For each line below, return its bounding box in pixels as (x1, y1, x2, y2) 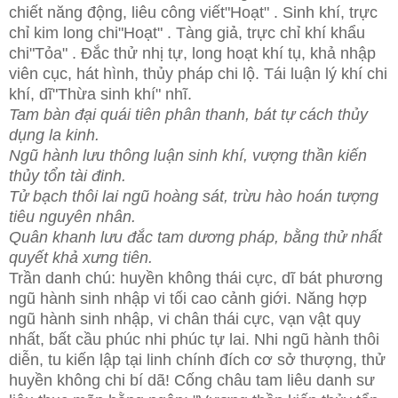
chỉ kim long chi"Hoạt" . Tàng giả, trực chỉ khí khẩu (9, 23, 365, 42)
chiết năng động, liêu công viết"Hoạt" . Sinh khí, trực (9, 3, 378, 21)
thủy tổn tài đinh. (9, 166, 126, 185)
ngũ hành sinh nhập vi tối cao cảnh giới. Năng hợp (9, 289, 367, 307)
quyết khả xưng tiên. (9, 248, 153, 267)
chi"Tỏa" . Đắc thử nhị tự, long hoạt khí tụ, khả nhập (9, 44, 376, 62)
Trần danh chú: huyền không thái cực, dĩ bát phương (9, 268, 383, 287)
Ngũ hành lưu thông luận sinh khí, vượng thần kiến (9, 146, 367, 164)
